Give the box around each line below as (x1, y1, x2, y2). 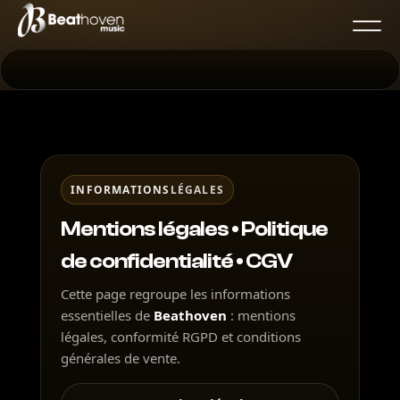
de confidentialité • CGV (61, 249, 293, 273)
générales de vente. (61, 349, 181, 367)
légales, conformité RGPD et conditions (61, 328, 302, 346)
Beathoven (154, 306, 228, 324)
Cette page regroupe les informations (61, 285, 291, 303)
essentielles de (61, 306, 154, 324)
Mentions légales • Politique (61, 217, 329, 241)
